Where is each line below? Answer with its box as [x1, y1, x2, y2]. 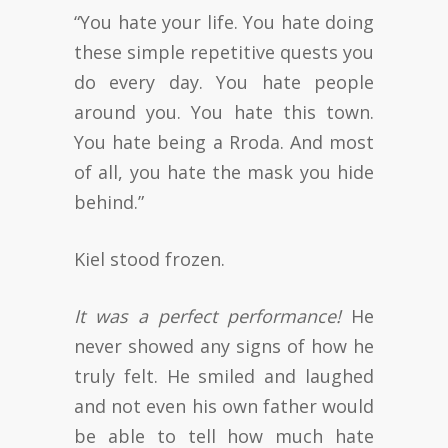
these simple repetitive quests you [74, 39, 374, 64]
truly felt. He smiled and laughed [74, 363, 374, 388]
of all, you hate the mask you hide [74, 159, 374, 184]
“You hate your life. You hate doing [74, 9, 374, 34]
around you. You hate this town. [74, 99, 374, 124]
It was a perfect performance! [74, 303, 341, 328]
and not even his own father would [74, 393, 374, 418]
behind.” [74, 189, 144, 214]
